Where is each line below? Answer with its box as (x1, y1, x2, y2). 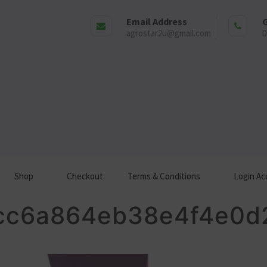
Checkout (66, 170, 103, 182)
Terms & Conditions (127, 170, 200, 182)
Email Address (126, 15, 187, 27)
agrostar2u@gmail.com (126, 27, 211, 39)
